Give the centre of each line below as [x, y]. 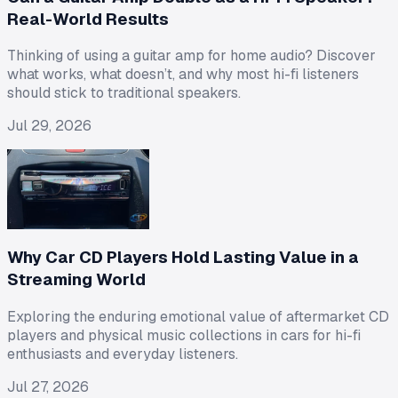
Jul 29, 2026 [49, 126]
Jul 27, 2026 [48, 386]
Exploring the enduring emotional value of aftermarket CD [198, 316]
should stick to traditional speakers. [124, 93]
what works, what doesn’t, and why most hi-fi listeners [183, 75]
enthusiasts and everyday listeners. [123, 354]
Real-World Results [88, 19]
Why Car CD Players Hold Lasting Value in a [183, 258]
